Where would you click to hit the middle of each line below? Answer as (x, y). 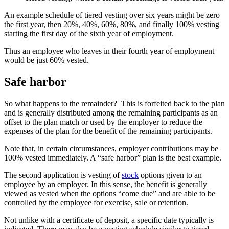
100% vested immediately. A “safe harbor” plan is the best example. (113, 157)
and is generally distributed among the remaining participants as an (111, 112)
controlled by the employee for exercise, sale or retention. (96, 202)
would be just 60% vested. (47, 60)
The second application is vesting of (63, 175)
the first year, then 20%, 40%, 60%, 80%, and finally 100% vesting (112, 24)
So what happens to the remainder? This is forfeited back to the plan (114, 103)
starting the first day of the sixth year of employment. (89, 33)
